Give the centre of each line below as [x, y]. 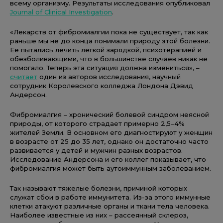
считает [24, 76]
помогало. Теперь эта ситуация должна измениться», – [105, 67]
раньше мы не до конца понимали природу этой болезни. [110, 41]
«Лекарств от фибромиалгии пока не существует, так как [109, 32]
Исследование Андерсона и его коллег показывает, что [108, 159]
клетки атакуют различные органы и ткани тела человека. [110, 206]
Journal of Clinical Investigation [61, 12]
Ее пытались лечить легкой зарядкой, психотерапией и [106, 50]
